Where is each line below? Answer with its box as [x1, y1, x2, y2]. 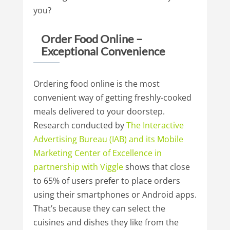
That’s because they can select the [33, 202, 165, 214]
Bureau [79, 133, 107, 145]
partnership [33, 161, 80, 172]
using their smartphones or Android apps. [33, 188, 197, 200]
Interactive [142, 119, 184, 131]
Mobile [157, 133, 183, 145]
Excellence [112, 147, 152, 159]
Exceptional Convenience [41, 44, 165, 58]
